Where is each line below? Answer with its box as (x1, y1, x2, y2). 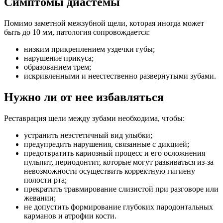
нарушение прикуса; (24, 53, 94, 62)
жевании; (24, 193, 56, 202)
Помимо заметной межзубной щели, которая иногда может (4, 18, 204, 27)
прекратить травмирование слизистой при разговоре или (24, 184, 219, 193)
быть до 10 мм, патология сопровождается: (4, 27, 150, 36)
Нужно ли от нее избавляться (4, 90, 164, 104)
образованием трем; (24, 62, 91, 71)
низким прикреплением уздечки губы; (24, 44, 155, 53)
